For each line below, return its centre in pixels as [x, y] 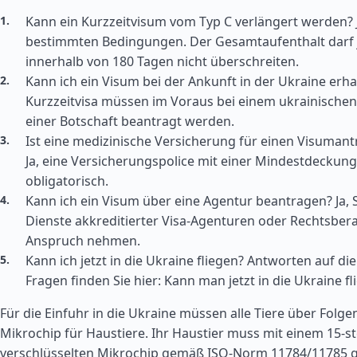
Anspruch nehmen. [83, 241]
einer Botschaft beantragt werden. [130, 121]
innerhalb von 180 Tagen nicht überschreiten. [162, 61]
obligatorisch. [67, 181]
